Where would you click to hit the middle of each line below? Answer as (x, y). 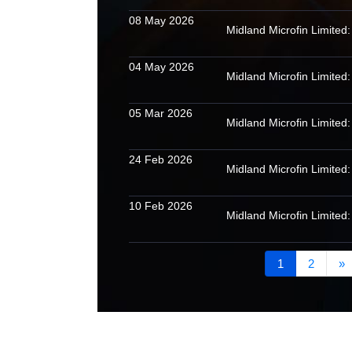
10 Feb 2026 (161, 206)
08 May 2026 (162, 20)
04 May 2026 (162, 67)
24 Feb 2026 (161, 159)
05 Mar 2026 (161, 113)
